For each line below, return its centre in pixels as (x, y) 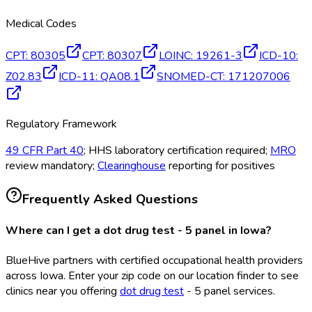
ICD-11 (77, 76)
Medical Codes (41, 23)
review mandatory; (52, 165)
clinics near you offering (63, 291)
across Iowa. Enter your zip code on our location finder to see (152, 276)
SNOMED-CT (190, 76)
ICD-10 (278, 55)
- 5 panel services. (229, 291)
